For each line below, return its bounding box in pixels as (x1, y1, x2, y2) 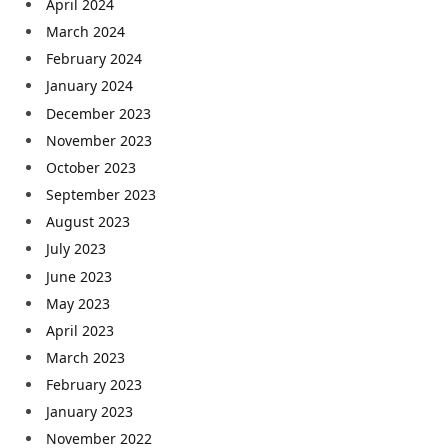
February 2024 (46, 49, 142, 69)
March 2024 (46, 22, 125, 42)
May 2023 (46, 293, 110, 313)
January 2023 (46, 402, 133, 422)
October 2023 (46, 157, 136, 177)
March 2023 (46, 348, 125, 367)
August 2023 (46, 212, 130, 232)
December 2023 (46, 103, 151, 123)
